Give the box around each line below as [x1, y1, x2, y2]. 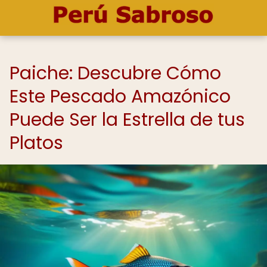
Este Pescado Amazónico [10, 84, 231, 109]
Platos [10, 131, 63, 156]
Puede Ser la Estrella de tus [10, 107, 245, 132]
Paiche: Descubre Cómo [10, 61, 221, 86]
